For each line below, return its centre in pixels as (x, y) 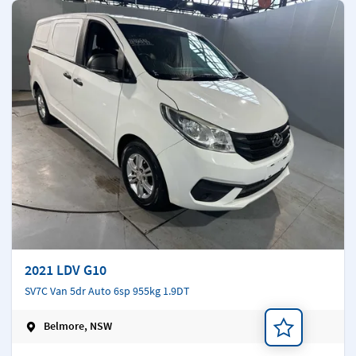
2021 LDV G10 (66, 269)
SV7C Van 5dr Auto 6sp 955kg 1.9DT (107, 290)
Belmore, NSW (78, 326)
